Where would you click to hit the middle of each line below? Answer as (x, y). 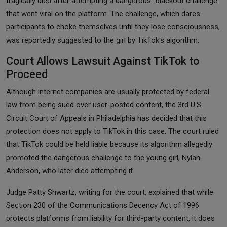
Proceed (27, 74)
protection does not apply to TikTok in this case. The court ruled (112, 131)
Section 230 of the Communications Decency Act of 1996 (103, 205)
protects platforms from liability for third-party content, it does (110, 218)
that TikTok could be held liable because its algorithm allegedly (109, 144)
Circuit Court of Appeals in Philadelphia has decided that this (106, 118)
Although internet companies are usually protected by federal (108, 91)
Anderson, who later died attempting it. (70, 171)
